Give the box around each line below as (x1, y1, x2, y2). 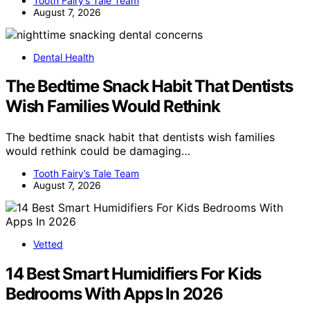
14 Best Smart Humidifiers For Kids (6, 264, 262, 284)
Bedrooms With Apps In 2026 (6, 284, 223, 304)
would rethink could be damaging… (6, 144, 190, 158)
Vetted (33, 238, 63, 250)
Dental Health (33, 51, 94, 63)
